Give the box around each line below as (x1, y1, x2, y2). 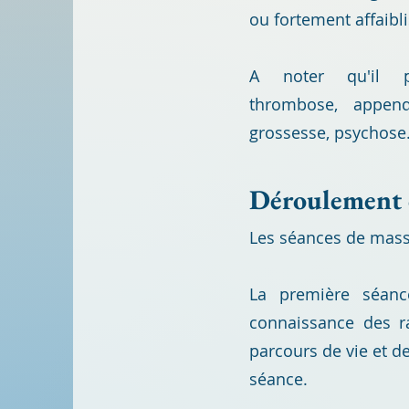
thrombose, (249, 93, 353, 115)
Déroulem (249, 182, 364, 217)
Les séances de (249, 226, 370, 248)
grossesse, (249, 121, 334, 143)
